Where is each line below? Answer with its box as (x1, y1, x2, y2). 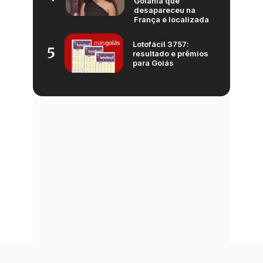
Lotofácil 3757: (133, 39, 189, 49)
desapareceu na (134, 5, 195, 15)
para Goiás (133, 58, 174, 68)
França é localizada (134, 15, 209, 25)
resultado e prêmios (133, 48, 208, 58)
